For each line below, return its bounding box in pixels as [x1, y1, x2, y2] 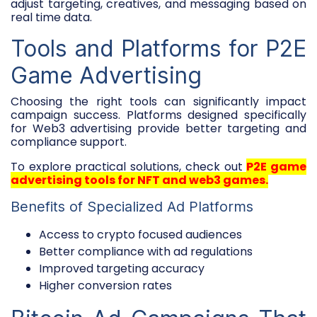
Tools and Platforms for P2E [11, 34, 306, 62]
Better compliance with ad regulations [39, 243, 253, 260]
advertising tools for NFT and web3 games [11, 171, 265, 188]
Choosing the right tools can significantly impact [11, 93, 306, 110]
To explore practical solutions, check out [11, 158, 247, 175]
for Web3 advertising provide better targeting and [11, 120, 306, 137]
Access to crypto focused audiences [39, 226, 242, 243]
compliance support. [11, 133, 127, 150]
